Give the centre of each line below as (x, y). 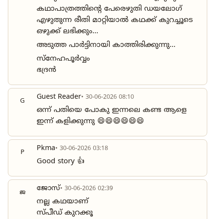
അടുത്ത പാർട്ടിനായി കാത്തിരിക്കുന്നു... (106, 45)
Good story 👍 (61, 161)
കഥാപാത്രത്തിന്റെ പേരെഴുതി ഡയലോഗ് (109, 9)
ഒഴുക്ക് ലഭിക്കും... (67, 31)
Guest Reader (59, 97)
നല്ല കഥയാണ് (63, 201)
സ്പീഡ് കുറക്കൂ (65, 213)
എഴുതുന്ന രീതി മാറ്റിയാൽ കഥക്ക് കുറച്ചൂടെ (115, 20)
